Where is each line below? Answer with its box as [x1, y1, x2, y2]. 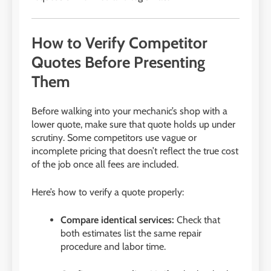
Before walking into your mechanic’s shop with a [31, 105, 227, 117]
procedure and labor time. [60, 240, 166, 252]
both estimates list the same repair [60, 227, 201, 239]
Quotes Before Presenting [31, 53, 205, 73]
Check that [174, 214, 220, 226]
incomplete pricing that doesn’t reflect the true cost [31, 145, 238, 157]
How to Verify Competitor [31, 33, 207, 53]
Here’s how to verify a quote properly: [31, 186, 184, 198]
